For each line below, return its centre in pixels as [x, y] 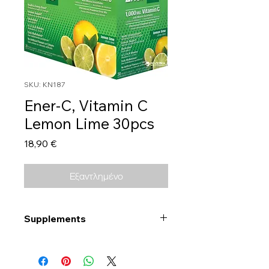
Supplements [55, 219]
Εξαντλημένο [96, 176]
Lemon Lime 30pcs [89, 124]
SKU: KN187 [45, 85]
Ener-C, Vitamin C [86, 106]
